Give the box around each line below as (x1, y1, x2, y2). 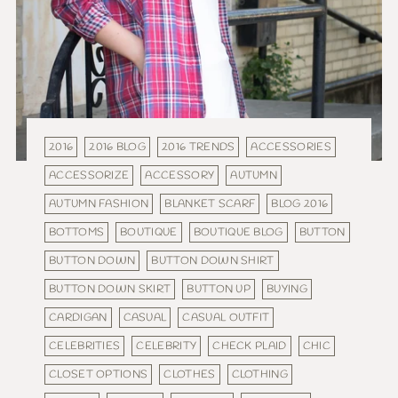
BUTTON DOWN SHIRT (151, 253, 275, 269)
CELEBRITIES (49, 338, 121, 354)
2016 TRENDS (162, 139, 235, 155)
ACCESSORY (145, 168, 215, 184)
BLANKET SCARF (164, 196, 256, 212)
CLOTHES (163, 367, 216, 383)
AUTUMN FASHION (49, 196, 149, 212)
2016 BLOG (89, 139, 147, 155)
